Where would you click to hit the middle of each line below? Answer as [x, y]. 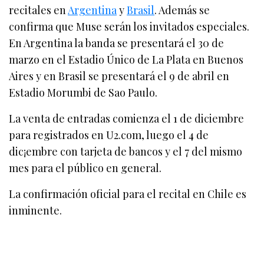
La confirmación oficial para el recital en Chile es [128, 194]
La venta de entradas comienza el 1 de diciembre [127, 119]
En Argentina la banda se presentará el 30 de [117, 43]
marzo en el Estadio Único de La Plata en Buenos [126, 60]
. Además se [182, 10]
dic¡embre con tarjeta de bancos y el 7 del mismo [126, 152]
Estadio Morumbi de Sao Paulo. [83, 93]
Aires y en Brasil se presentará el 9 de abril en [119, 76]
